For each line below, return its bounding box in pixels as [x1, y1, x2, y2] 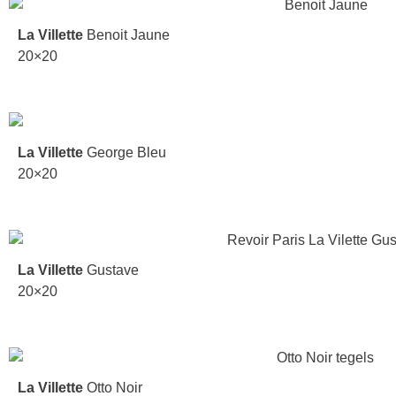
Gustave [83, 263, 139, 278]
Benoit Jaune [83, 27, 170, 43]
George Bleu [83, 145, 166, 161]
